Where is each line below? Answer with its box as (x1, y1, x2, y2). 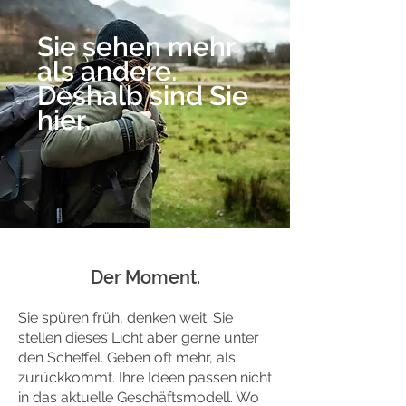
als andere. (37, 55, 177, 87)
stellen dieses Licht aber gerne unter (18, 329, 259, 346)
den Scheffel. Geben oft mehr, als (18, 349, 236, 366)
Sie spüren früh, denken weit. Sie (18, 309, 233, 326)
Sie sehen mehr (37, 31, 235, 63)
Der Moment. (90, 266, 200, 288)
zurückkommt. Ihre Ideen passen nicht (18, 369, 272, 386)
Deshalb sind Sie (37, 80, 248, 111)
